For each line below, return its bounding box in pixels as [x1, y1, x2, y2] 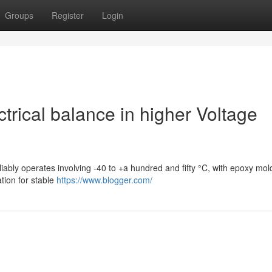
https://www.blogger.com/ [56, 174, 152, 186]
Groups [5, 9, 33, 21]
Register [52, 9, 84, 21]
